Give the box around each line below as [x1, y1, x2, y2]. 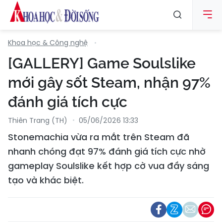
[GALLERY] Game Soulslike [8, 55, 196, 72]
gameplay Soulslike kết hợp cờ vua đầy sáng [8, 160, 209, 172]
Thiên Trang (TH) [8, 115, 67, 125]
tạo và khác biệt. [8, 174, 84, 186]
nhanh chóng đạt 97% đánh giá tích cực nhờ [8, 145, 206, 158]
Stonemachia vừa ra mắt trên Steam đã [8, 131, 189, 143]
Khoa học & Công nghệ [8, 38, 88, 48]
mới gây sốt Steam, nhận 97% [8, 74, 211, 91]
